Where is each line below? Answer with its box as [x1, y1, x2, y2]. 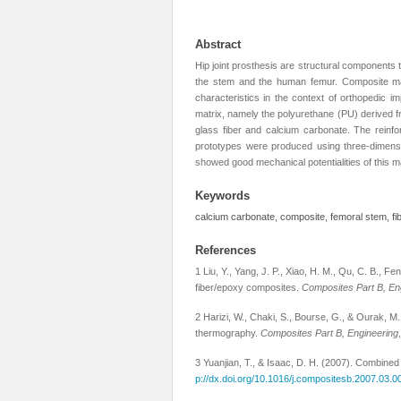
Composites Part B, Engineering [260, 328, 398, 338]
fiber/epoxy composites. [195, 282, 302, 293]
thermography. [195, 328, 260, 338]
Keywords [195, 189, 250, 202]
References [195, 243, 256, 257]
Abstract [195, 38, 241, 51]
